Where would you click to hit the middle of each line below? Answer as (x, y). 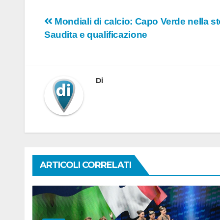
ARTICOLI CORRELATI (85, 165)
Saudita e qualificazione (96, 35)
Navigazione (90, 25)
